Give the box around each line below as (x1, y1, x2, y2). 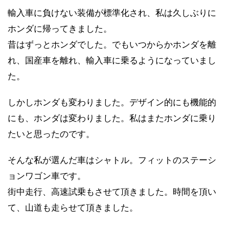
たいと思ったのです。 (8, 128, 95, 139)
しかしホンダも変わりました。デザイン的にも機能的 (8, 97, 216, 107)
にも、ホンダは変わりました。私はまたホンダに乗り (8, 112, 216, 123)
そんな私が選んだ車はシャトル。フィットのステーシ (8, 154, 216, 165)
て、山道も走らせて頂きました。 (8, 202, 138, 213)
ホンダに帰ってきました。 (8, 23, 112, 34)
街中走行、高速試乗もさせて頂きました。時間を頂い (8, 186, 216, 197)
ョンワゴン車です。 (8, 170, 86, 181)
